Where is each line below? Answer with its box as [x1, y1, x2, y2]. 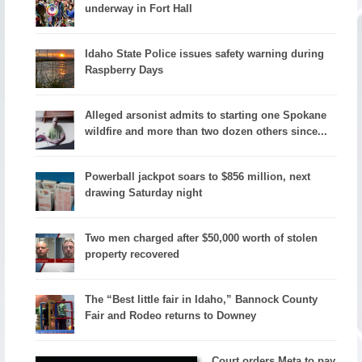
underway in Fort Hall [85, 2, 193, 15]
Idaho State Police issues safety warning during [85, 48, 325, 61]
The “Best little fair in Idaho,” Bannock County [85, 293, 318, 305]
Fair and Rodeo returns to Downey [85, 309, 257, 322]
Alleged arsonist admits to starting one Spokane [85, 109, 327, 122]
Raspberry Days [85, 64, 164, 77]
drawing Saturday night [85, 187, 203, 200]
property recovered [85, 247, 180, 260]
